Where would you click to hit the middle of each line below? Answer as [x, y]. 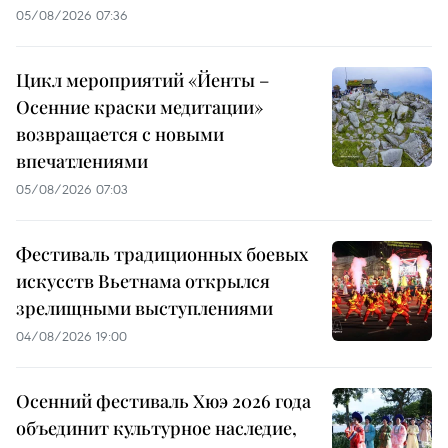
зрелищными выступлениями [144, 308]
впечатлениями [82, 161]
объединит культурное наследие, [156, 428]
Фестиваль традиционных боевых [162, 254]
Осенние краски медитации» [139, 107]
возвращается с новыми [120, 134]
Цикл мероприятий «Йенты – [142, 80]
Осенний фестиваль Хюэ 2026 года [163, 401]
